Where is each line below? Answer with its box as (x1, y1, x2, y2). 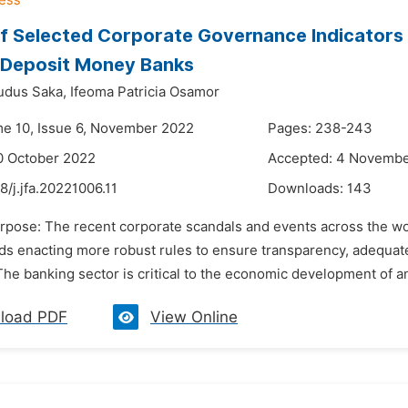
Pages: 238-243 (268, 120, 372, 137)
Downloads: (268, 180, 347, 197)
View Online (150, 308, 238, 326)
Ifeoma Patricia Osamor (70, 84, 219, 100)
